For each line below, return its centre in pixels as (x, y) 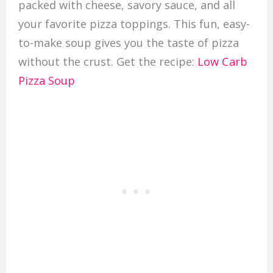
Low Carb (222, 61)
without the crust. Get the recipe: (108, 61)
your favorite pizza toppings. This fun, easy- (134, 23)
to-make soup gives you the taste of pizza (128, 42)
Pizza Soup (46, 80)
